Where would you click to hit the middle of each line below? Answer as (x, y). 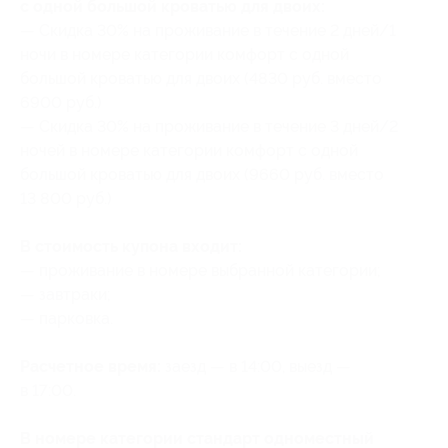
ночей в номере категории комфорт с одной (189, 150)
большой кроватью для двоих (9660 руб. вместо (202, 174)
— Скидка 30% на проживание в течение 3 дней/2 (209, 126)
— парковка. (66, 318)
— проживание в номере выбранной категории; (200, 270)
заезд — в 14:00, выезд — (256, 366)
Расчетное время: (90, 366)
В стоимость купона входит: (131, 246)
